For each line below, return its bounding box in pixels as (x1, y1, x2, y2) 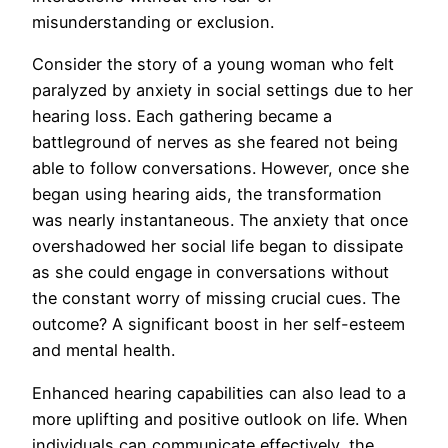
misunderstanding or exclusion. (32, 12, 274, 33)
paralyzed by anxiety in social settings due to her (32, 80, 413, 101)
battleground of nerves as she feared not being (32, 132, 398, 153)
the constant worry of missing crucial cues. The (32, 288, 400, 309)
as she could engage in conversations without (32, 262, 389, 283)
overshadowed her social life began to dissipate (32, 236, 403, 257)
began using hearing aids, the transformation (32, 184, 382, 205)
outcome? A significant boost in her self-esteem (32, 314, 405, 335)
